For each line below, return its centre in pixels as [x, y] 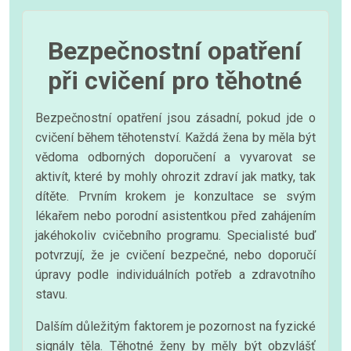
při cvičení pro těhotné [175, 80]
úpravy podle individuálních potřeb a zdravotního [175, 274]
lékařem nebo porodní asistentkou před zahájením [175, 215]
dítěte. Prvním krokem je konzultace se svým [175, 196]
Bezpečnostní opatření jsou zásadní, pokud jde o [175, 118]
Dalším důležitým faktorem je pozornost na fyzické [175, 326]
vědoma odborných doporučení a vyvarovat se [175, 157]
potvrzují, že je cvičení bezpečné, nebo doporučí [175, 255]
